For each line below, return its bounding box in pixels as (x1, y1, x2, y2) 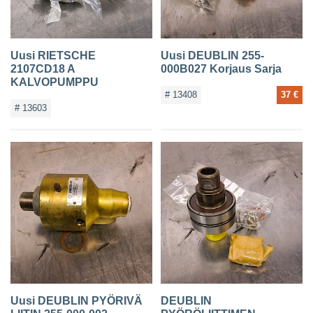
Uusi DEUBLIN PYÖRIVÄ (10, 295, 143, 307)
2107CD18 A (10, 62, 75, 75)
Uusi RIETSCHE (10, 49, 96, 61)
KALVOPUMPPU (10, 75, 99, 88)
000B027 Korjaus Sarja (160, 62, 282, 75)
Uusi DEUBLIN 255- (160, 49, 264, 61)
